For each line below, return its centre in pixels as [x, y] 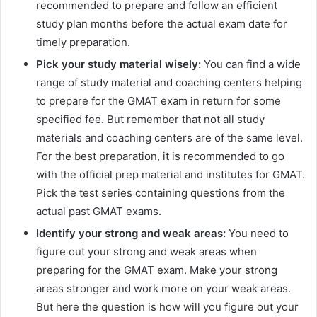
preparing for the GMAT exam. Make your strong [157, 270]
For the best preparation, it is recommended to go [160, 156]
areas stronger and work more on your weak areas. [163, 288]
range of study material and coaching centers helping [169, 82]
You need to [257, 233]
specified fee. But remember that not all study [150, 119]
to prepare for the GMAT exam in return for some [158, 101]
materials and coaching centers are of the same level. [169, 138]
